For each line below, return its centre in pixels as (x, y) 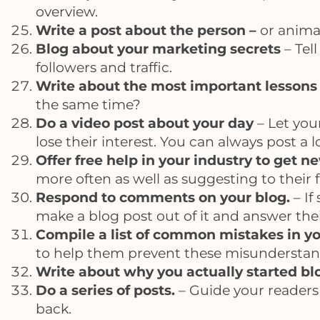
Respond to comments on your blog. (163, 197)
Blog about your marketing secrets (158, 49)
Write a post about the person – (148, 30)
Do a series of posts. (105, 290)
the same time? (88, 105)
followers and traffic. (104, 67)
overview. (67, 12)
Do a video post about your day (145, 123)
